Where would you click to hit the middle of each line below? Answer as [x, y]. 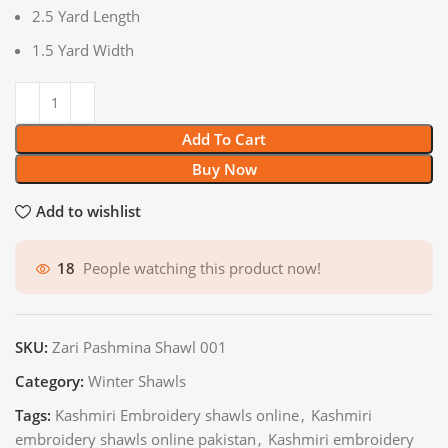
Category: [49, 380]
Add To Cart [224, 138]
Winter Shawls [137, 380]
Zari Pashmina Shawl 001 [139, 346]
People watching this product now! [202, 268]
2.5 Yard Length [86, 15]
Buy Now [224, 168]
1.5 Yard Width [83, 49]
